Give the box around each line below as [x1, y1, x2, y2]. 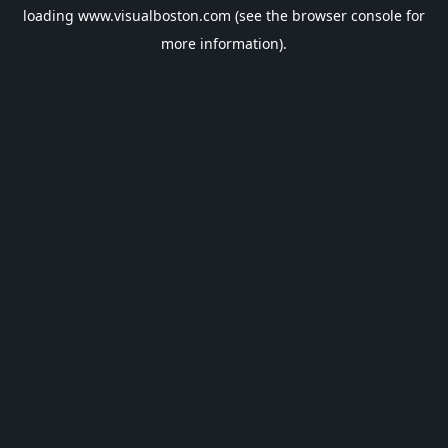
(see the [231, 6, 288, 25]
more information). [161, 34, 287, 53]
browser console [292, 6, 402, 25]
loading [23, 6, 78, 25]
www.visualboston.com [78, 6, 231, 25]
